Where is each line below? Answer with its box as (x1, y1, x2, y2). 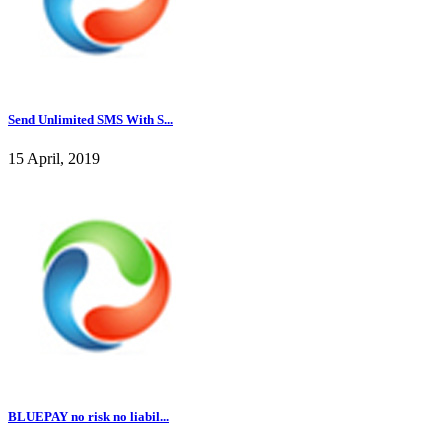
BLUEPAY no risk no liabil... (8, 409, 169, 425)
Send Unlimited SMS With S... (8, 111, 173, 127)
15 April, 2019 (8, 150, 100, 168)
